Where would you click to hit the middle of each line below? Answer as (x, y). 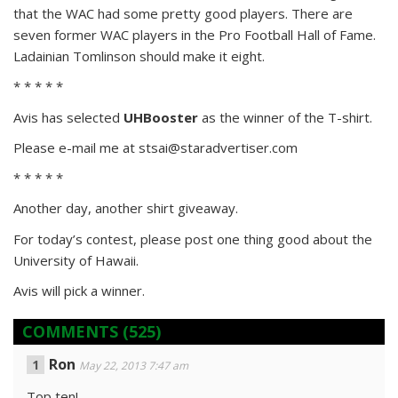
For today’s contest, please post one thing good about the (193, 239)
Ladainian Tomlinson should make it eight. (139, 56)
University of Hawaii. (76, 260)
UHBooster (161, 117)
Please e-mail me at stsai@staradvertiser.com (155, 147)
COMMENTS (70, 331)
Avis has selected (68, 117)
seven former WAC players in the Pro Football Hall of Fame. (195, 35)
